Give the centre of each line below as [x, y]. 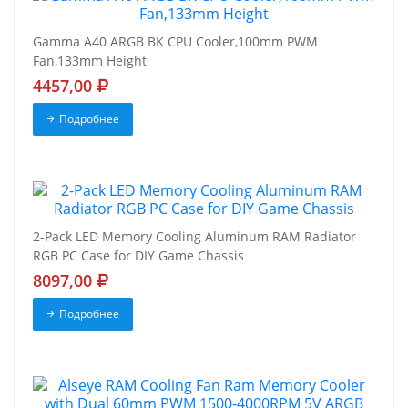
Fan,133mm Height [90, 61]
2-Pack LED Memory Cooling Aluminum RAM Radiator [194, 237]
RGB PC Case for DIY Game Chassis [138, 256]
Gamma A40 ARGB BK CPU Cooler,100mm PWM [175, 42]
